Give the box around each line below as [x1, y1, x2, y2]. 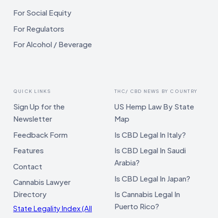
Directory [13, 189, 47, 199]
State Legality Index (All [13, 203, 92, 213]
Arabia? [114, 158, 140, 167]
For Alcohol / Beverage [13, 39, 92, 49]
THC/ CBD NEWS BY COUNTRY [114, 88, 198, 94]
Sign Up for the [13, 102, 65, 111]
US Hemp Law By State [114, 102, 194, 111]
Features [13, 145, 44, 155]
